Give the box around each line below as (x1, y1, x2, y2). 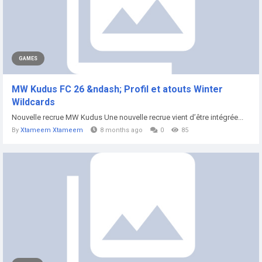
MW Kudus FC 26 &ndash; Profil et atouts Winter (12, 84, 223, 95)
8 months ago (100, 126, 143, 134)
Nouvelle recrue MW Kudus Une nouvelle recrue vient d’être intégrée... (12, 113, 243, 122)
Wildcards (12, 96, 55, 108)
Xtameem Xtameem (20, 126, 83, 134)
